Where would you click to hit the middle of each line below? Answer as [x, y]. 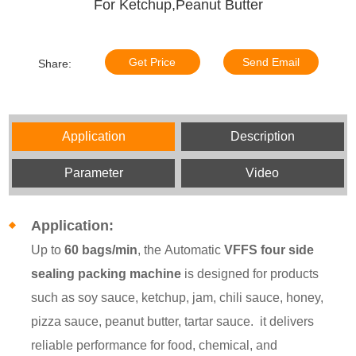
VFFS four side [269, 250]
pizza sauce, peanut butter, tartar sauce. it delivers [173, 321]
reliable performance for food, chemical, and [155, 345]
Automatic [195, 250]
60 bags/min [101, 250]
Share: [54, 63]
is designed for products [250, 273]
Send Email [271, 62]
